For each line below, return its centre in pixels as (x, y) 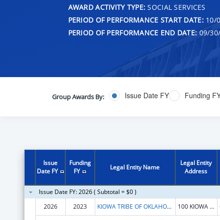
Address (196, 171)
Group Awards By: (78, 96)
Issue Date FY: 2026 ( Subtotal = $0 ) (87, 192)
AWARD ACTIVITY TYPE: (107, 7)
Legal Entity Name (135, 167)
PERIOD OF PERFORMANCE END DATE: (133, 32)
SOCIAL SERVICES (176, 7)
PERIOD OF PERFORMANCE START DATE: (136, 20)
